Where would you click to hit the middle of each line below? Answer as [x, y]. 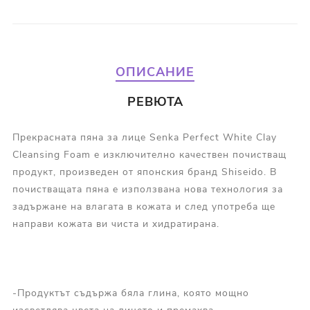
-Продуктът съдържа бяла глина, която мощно [130, 293]
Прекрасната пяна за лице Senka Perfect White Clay [144, 138]
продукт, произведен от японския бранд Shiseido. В [144, 172]
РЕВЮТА [155, 102]
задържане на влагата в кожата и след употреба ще [144, 207]
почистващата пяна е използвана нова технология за [147, 190]
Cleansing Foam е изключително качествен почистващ [149, 155]
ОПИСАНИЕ [155, 72]
